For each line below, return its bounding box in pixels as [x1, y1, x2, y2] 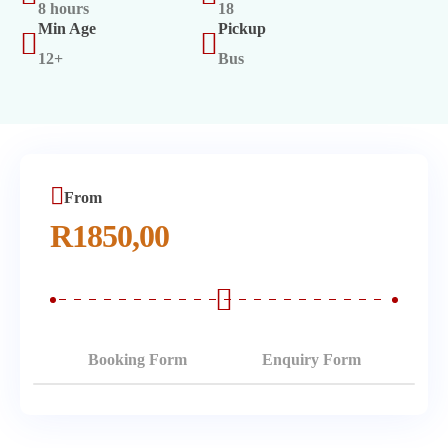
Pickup [218, 20, 266, 37]
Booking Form [87, 351, 187, 368]
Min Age [38, 20, 96, 37]
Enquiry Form [261, 351, 361, 368]
